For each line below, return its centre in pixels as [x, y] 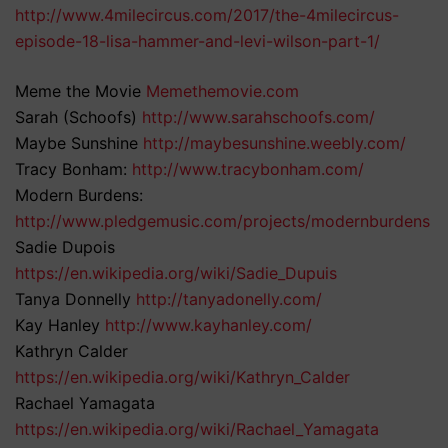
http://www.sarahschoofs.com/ [258, 117]
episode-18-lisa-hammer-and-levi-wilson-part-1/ [197, 41]
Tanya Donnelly [75, 299]
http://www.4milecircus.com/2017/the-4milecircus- [207, 15]
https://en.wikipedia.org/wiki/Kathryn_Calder [182, 377]
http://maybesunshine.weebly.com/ [274, 143]
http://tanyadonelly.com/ [229, 299]
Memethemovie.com [222, 91]
